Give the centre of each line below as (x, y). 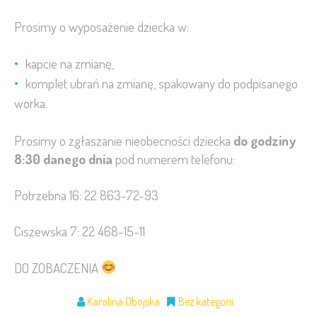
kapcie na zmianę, (70, 64)
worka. (31, 103)
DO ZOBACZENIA (58, 267)
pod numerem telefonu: (174, 158)
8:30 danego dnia (63, 158)
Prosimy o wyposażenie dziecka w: (102, 26)
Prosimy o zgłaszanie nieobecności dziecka (124, 140)
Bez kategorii (206, 301)
